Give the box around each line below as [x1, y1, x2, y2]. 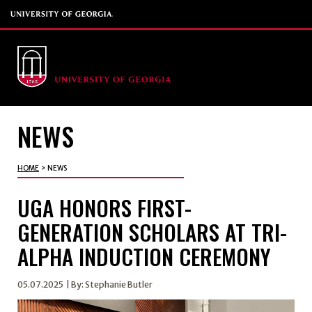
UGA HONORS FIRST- [17, 191, 192, 224]
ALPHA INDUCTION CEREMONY [17, 240, 271, 272]
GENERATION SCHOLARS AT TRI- [17, 215, 287, 248]
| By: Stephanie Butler [64, 279, 153, 290]
